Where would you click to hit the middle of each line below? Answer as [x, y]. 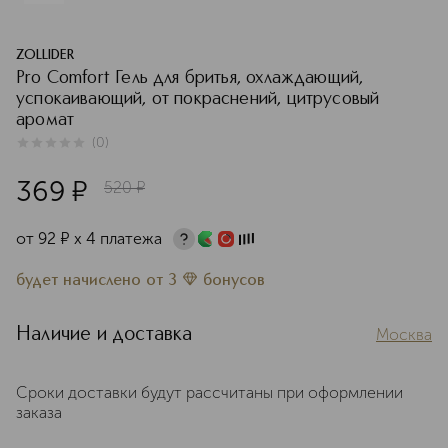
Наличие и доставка [104, 335]
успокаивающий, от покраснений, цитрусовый [198, 99]
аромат [45, 120]
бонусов [234, 281]
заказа [39, 412]
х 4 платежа [118, 238]
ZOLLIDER [45, 55]
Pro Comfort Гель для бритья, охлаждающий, [190, 78]
